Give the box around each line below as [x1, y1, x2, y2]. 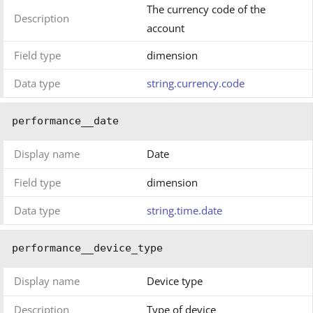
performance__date [12, 115, 119, 128]
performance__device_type [12, 242, 163, 255]
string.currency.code [147, 76, 245, 91]
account [147, 21, 184, 36]
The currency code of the [147, 2, 265, 17]
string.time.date [147, 203, 222, 218]
